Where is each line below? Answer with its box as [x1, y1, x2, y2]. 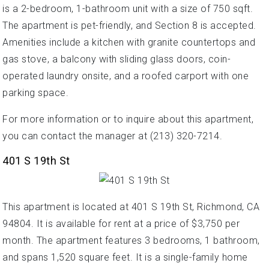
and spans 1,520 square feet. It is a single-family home [2, 251, 248, 263]
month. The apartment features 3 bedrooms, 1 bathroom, [2, 234, 260, 246]
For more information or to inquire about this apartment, [2, 113, 253, 125]
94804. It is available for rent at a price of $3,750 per [2, 217, 240, 229]
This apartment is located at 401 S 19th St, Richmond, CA [2, 201, 259, 213]
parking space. [2, 87, 68, 99]
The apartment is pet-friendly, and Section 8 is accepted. [2, 20, 256, 32]
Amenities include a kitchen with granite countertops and [2, 37, 255, 49]
